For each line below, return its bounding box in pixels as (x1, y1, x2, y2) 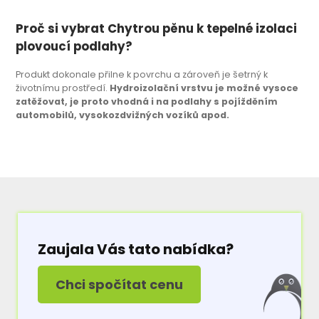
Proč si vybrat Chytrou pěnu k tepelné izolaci (16, 20, 298, 38)
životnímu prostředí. (16, 81, 110, 94)
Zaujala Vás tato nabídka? (38, 239, 234, 260)
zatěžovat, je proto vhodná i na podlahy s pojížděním (16, 95, 278, 108)
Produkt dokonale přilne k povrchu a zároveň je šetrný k (16, 68, 268, 80)
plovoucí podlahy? (16, 38, 133, 56)
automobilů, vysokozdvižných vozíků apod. (16, 108, 230, 121)
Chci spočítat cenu (56, 276, 184, 294)
